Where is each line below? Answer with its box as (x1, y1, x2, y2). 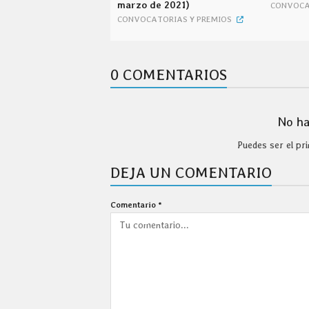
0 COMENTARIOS (110, 66, 227, 83)
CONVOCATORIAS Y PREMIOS (117, 14, 232, 24)
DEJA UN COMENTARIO (110, 163, 272, 181)
